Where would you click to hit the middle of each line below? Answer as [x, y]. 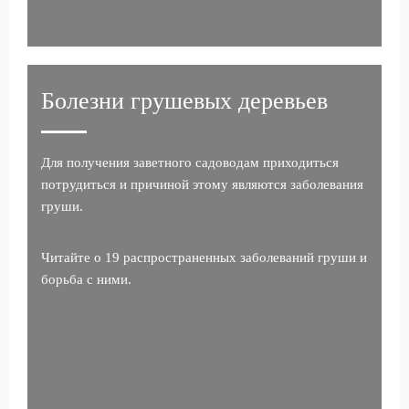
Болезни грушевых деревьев [184, 101]
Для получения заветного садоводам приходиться [190, 163]
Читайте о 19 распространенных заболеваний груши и [204, 258]
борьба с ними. [86, 280]
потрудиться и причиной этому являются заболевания [202, 185]
